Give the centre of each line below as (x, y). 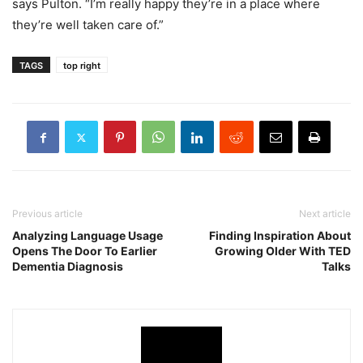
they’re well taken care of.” (88, 25)
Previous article (47, 214)
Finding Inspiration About (280, 235)
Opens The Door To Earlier (85, 251)
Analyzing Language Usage (88, 235)
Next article (325, 214)
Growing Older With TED (283, 251)
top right (82, 66)
